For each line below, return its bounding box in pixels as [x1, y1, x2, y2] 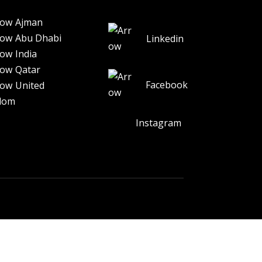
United [15, 78, 44, 92]
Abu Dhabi [15, 31, 61, 44]
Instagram [123, 116, 181, 130]
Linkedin [146, 32, 184, 45]
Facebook [145, 78, 188, 91]
